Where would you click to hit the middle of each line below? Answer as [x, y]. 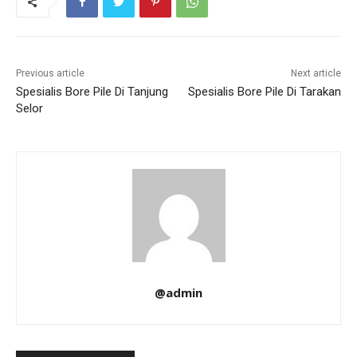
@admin [178, 293]
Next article [316, 74]
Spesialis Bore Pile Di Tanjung [92, 92]
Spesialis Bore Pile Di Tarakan [264, 92]
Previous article [50, 74]
